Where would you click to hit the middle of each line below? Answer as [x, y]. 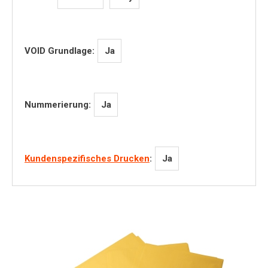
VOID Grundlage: [60, 51]
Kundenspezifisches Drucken [87, 159]
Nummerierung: [58, 105]
